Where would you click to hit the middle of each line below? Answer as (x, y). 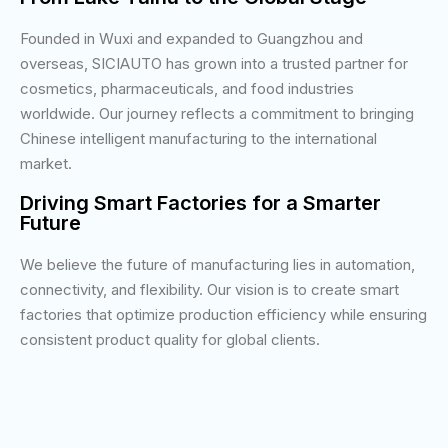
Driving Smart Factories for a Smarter (200, 202)
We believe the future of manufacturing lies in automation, (217, 264)
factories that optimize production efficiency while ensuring (223, 314)
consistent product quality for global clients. (170, 339)
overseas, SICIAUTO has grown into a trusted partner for (214, 63)
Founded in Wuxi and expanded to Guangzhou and (191, 38)
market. (46, 163)
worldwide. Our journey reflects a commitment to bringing (217, 113)
